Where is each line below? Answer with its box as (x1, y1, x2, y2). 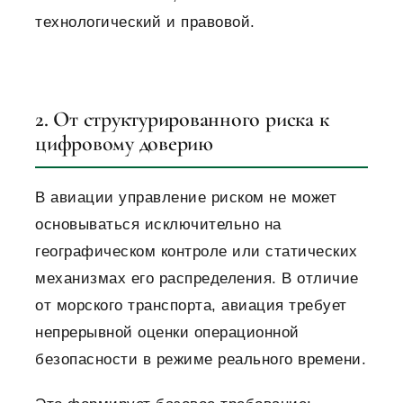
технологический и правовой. (35, 13, 255, 31)
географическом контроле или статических (35, 243, 358, 261)
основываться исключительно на (35, 216, 282, 234)
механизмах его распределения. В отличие (35, 270, 359, 288)
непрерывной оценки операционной (35, 324, 300, 342)
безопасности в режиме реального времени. (35, 351, 366, 369)
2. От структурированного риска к (35, 106, 329, 133)
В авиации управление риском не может (35, 189, 336, 207)
